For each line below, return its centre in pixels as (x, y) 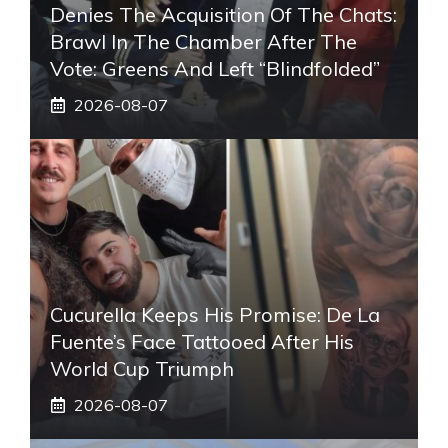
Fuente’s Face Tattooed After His (202, 341)
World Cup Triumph (142, 368)
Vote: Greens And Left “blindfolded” (215, 68)
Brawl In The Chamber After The (203, 41)
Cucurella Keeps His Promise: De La (215, 314)
